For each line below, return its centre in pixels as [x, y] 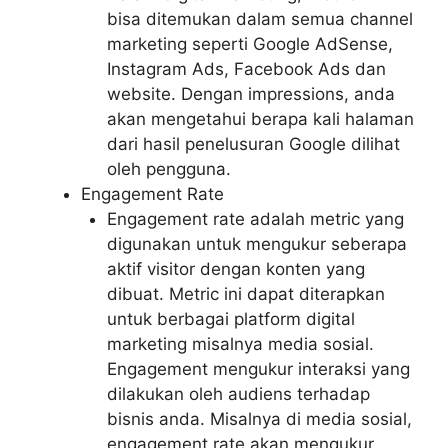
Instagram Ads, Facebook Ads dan [246, 69]
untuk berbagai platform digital [230, 319]
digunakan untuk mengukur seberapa [256, 244]
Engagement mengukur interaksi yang [258, 369]
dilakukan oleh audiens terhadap [238, 394]
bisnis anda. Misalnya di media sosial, [259, 419]
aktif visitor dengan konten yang [235, 269]
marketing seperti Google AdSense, [249, 44]
